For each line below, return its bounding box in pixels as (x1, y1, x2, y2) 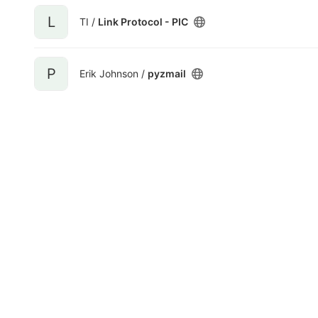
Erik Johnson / (79, 67, 148, 79)
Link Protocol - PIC (98, 16, 188, 28)
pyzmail (148, 67, 186, 79)
